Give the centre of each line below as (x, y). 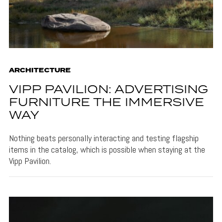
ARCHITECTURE (40, 70)
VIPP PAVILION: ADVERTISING (108, 90)
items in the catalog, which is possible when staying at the (107, 149)
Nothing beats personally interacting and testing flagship (104, 138)
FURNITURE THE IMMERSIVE (106, 103)
